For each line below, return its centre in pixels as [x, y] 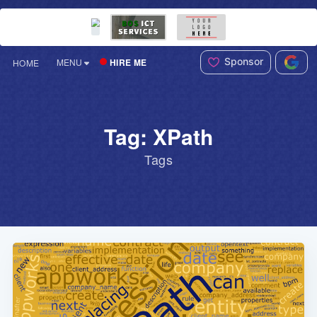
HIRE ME [128, 62]
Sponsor [242, 62]
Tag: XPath [158, 137]
